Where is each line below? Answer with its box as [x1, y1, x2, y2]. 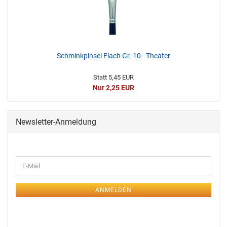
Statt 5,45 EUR [93, 73, 134, 81]
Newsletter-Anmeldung [16, 117, 96, 127]
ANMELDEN [95, 186, 132, 194]
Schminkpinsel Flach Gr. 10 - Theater [57, 52, 170, 60]
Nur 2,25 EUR [93, 84, 134, 92]
